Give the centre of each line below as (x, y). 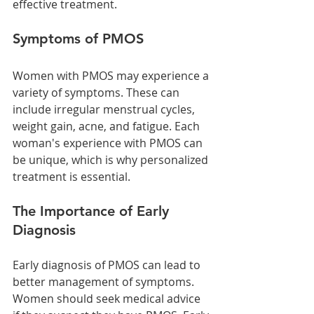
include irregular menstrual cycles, (105, 109)
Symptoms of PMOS (78, 38)
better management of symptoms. (105, 281)
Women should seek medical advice (108, 298)
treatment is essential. (71, 176)
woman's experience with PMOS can (109, 143)
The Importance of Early (93, 211)
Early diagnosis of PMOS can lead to (108, 265)
